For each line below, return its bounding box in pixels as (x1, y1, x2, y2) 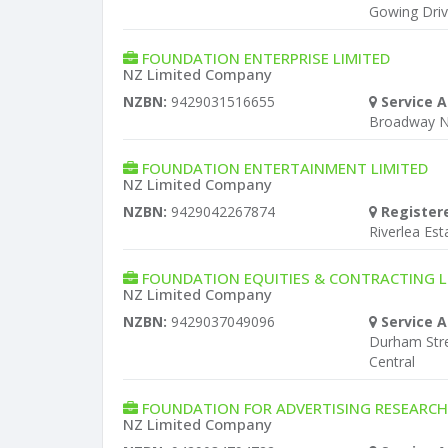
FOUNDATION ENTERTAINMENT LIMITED (142, 158, 428, 178)
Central (369, 352, 415, 371)
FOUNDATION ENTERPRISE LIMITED (142, 48, 390, 68)
